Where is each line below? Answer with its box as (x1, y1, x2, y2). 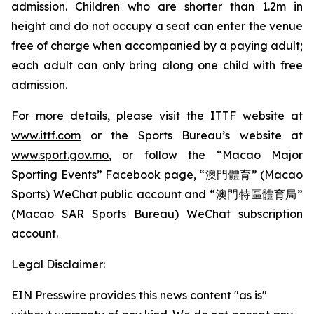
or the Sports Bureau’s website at (81, 128, 303, 142)
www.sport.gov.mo (11, 148, 109, 162)
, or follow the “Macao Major (109, 148, 303, 162)
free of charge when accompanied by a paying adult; (11, 39, 303, 53)
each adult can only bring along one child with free (11, 58, 303, 72)
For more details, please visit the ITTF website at (11, 109, 303, 123)
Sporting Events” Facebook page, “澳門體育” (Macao (11, 168, 303, 182)
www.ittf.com (11, 128, 81, 142)
